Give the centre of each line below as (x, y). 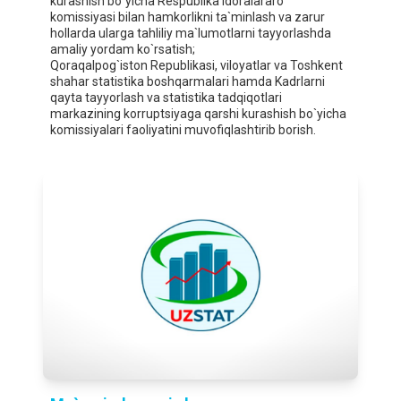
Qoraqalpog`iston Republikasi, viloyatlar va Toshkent (196, 66)
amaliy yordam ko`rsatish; (123, 50)
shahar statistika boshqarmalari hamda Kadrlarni (188, 82)
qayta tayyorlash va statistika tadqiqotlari (166, 98)
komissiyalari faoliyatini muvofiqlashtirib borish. (183, 130)
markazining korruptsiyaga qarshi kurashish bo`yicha (198, 114)
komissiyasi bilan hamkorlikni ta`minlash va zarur (188, 17)
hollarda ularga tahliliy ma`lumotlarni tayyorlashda (191, 34)
